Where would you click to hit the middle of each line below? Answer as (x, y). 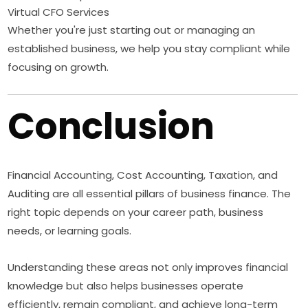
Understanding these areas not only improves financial (148, 267)
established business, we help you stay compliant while (149, 49)
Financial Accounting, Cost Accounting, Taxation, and (143, 175)
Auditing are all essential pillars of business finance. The (150, 194)
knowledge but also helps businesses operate (126, 286)
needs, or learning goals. (70, 231)
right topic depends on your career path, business (136, 212)
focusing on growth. (58, 67)
